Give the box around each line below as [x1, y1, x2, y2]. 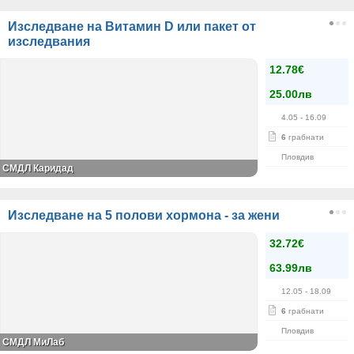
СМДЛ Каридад [2, 163, 73, 174]
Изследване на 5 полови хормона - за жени [8, 209, 280, 222]
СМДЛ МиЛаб [2, 337, 64, 348]
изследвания [8, 35, 90, 48]
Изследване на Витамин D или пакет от [8, 20, 256, 33]
